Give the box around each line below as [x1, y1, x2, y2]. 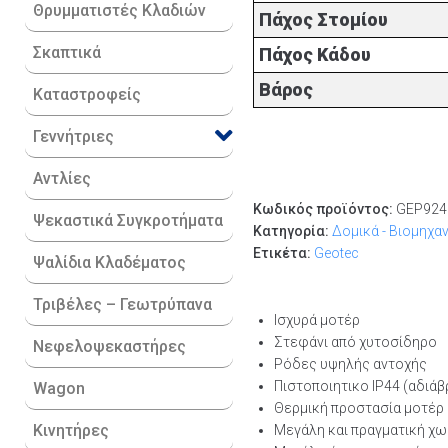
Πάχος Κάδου [259, 44, 372, 66]
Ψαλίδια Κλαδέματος [33, 253, 186, 272]
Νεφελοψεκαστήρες [33, 337, 186, 356]
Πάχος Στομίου [259, 9, 389, 31]
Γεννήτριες [33, 127, 114, 146]
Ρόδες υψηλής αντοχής [274, 356, 428, 373]
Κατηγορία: [253, 223, 333, 240]
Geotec [314, 245, 360, 262]
